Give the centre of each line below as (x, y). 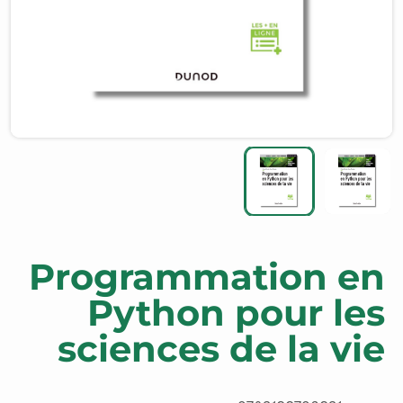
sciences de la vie (221, 348)
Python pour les (236, 312)
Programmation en (207, 276)
